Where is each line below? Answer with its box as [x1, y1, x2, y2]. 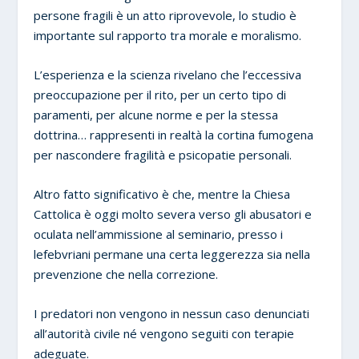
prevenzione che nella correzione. [34, 265, 219, 282]
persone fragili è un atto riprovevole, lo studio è [34, 6, 297, 23]
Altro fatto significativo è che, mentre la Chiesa [34, 185, 291, 202]
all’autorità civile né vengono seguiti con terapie [34, 325, 295, 341]
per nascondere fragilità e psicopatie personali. [34, 146, 292, 163]
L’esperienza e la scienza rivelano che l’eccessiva [34, 66, 302, 83]
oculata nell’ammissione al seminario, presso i [34, 225, 284, 242]
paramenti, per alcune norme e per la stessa [34, 106, 279, 123]
